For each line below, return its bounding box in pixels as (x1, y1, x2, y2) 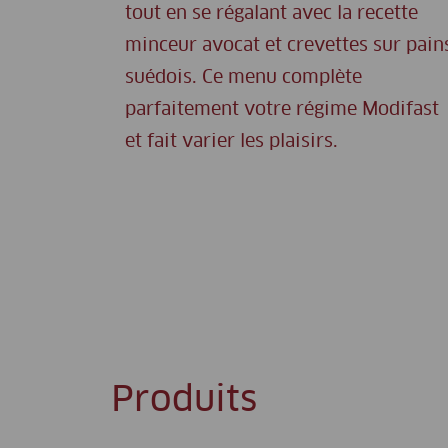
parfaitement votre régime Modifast (125, 101, 439, 120)
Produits (111, 384, 257, 419)
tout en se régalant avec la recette (125, 5, 418, 24)
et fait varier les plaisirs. (125, 133, 338, 152)
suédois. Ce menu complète (125, 69, 362, 88)
